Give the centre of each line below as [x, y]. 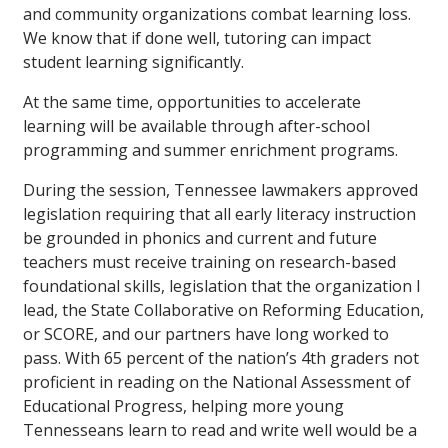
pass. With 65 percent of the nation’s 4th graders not [221, 357]
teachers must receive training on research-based [209, 261]
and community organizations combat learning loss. [217, 13]
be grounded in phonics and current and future [200, 237]
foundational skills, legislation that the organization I [222, 285]
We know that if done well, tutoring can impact [197, 37]
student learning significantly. [133, 61]
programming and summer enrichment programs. [210, 149]
